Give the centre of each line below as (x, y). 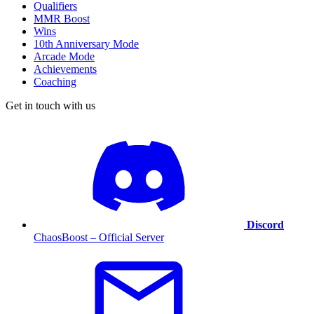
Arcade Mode (64, 56)
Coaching (55, 81)
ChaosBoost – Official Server (99, 237)
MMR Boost (62, 18)
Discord (265, 224)
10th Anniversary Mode (86, 43)
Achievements (65, 69)
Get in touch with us (50, 105)
